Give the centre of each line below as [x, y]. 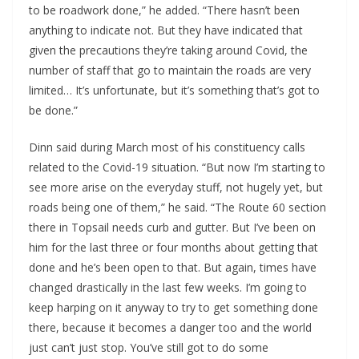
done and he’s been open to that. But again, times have [173, 268]
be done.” [53, 111]
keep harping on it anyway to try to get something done [173, 308]
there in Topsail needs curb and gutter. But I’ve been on [172, 228]
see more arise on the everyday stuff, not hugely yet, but [176, 188]
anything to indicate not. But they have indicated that [166, 30]
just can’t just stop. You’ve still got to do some [149, 348]
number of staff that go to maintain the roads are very [170, 71]
